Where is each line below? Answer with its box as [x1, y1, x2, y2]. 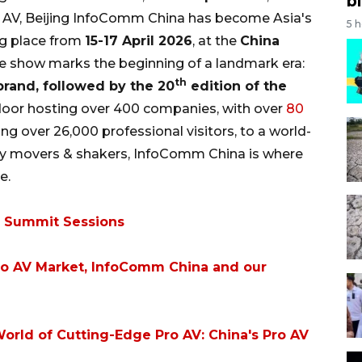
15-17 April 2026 [85, 32, 192, 48]
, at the [192, 32, 240, 48]
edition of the [187, 78, 287, 94]
